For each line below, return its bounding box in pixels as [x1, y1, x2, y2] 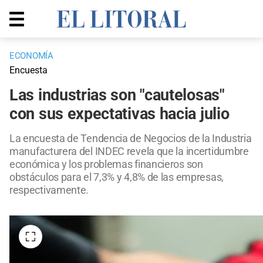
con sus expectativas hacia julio [9, 104, 230, 124]
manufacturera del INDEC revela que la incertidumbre [9, 145, 249, 158]
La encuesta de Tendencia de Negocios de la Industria [9, 132, 252, 145]
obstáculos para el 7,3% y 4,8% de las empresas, [9, 171, 224, 184]
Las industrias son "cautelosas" [9, 86, 225, 105]
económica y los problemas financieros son [9, 158, 203, 171]
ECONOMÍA [9, 50, 53, 62]
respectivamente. [9, 184, 89, 197]
